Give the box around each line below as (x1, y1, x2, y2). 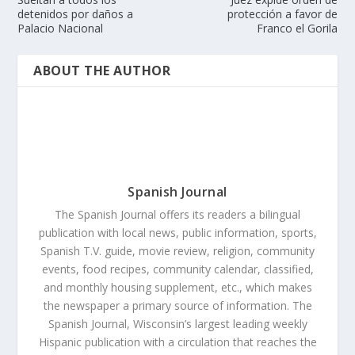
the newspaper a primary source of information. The (43, 297, 312, 313)
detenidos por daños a (17, 6, 134, 21)
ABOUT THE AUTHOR (33, 61, 171, 79)
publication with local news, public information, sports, (38, 224, 317, 240)
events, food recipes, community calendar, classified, (41, 261, 314, 277)
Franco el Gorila (256, 20, 338, 36)
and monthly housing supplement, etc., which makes (43, 279, 312, 295)
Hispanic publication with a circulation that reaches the (38, 334, 317, 349)
